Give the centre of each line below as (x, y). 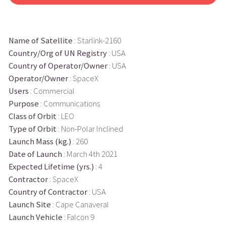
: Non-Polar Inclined (90, 129)
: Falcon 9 (78, 217)
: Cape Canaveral (80, 204)
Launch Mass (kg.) (40, 141)
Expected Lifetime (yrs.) (51, 166)
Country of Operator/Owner (58, 66)
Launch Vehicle (35, 217)
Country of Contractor (48, 192)
